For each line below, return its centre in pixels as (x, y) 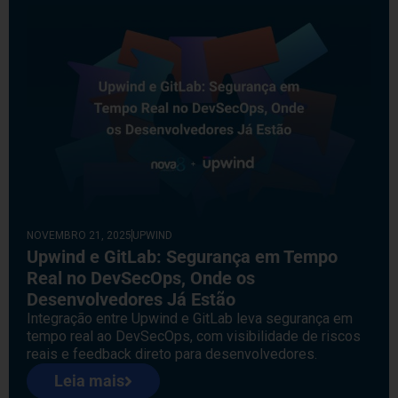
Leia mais (89, 380)
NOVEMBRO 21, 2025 (79, 235)
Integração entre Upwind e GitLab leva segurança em (190, 318)
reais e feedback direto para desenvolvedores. (172, 354)
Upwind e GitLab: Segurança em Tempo (182, 256)
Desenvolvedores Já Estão (131, 299)
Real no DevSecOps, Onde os (141, 278)
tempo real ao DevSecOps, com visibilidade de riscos (194, 336)
